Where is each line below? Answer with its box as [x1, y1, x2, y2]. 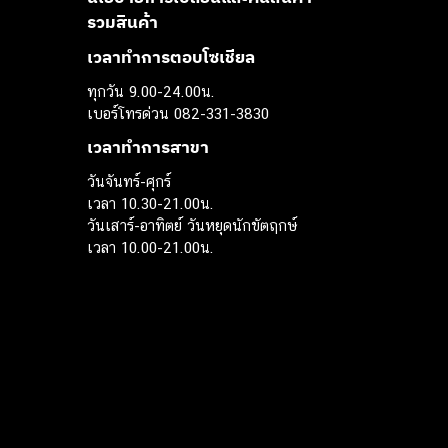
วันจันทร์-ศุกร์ [87, 172, 171, 190]
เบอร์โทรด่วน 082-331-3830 [87, 104, 269, 122]
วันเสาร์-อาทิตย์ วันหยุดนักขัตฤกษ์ [87, 216, 297, 234]
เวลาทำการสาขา [87, 136, 209, 159]
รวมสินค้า [87, 10, 158, 33]
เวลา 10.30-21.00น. [87, 194, 214, 212]
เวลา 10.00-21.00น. [87, 238, 214, 256]
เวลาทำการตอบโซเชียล [87, 46, 255, 69]
